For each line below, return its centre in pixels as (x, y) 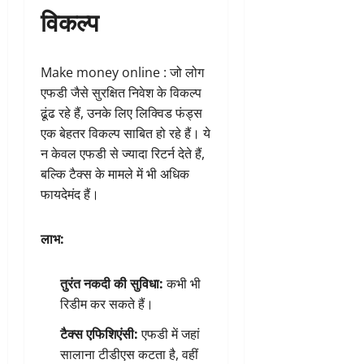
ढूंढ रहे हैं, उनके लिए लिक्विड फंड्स (121, 113)
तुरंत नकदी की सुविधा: (112, 283)
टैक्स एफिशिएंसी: (99, 334)
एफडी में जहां (169, 334)
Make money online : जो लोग (122, 72)
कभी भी (182, 283)
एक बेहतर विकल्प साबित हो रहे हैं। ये (126, 133)
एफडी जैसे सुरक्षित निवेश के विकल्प (121, 92)
